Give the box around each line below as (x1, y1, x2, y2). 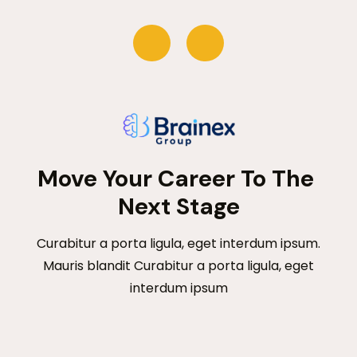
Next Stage (117, 190, 240, 222)
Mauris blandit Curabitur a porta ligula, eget (43, 256, 314, 275)
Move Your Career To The (37, 163, 320, 194)
